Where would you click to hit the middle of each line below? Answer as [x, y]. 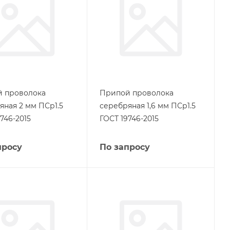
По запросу [124, 147]
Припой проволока [136, 93]
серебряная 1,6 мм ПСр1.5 [147, 106]
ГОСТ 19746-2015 [129, 119]
